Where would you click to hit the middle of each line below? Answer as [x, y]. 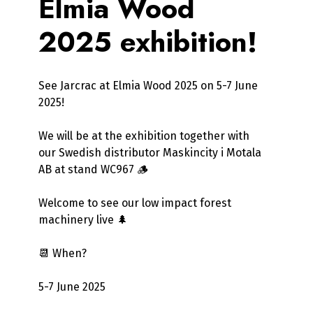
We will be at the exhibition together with [144, 136]
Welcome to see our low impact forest [134, 203]
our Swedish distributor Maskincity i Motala [150, 152]
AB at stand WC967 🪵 [93, 169]
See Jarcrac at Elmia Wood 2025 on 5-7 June [148, 85]
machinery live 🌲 [83, 219]
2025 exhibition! [147, 42]
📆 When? [62, 253]
